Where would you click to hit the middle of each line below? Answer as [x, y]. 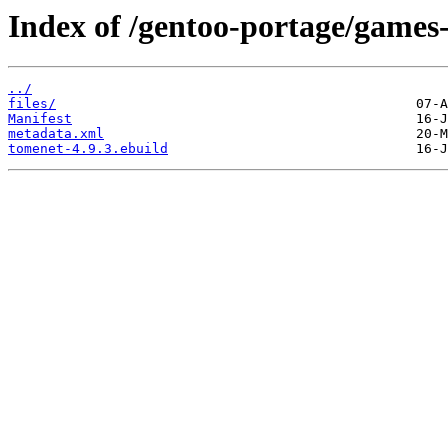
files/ [32, 104]
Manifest [40, 119]
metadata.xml [56, 134]
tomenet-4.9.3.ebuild [88, 149]
